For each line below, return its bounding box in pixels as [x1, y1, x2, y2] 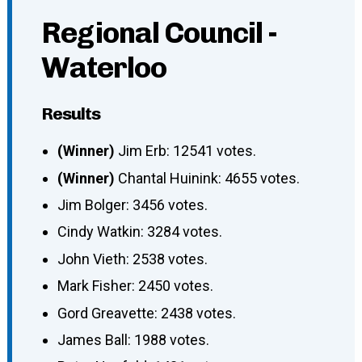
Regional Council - [40, 15, 277, 51]
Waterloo [40, 50, 166, 86]
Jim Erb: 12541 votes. [117, 142, 256, 160]
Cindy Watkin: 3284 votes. [57, 223, 222, 241]
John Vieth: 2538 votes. [57, 250, 208, 267]
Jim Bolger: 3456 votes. [57, 196, 208, 214]
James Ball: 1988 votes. [57, 331, 209, 348]
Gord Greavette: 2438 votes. [57, 304, 236, 322]
